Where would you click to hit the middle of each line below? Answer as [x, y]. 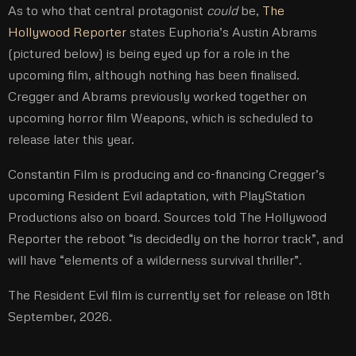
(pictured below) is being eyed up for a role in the [149, 53]
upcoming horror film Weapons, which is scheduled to [161, 117]
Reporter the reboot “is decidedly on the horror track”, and [176, 238]
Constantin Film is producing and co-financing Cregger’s [166, 174]
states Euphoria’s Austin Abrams [222, 31]
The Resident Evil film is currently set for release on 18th [169, 294]
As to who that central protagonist [107, 10]
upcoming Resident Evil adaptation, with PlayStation [157, 195]
